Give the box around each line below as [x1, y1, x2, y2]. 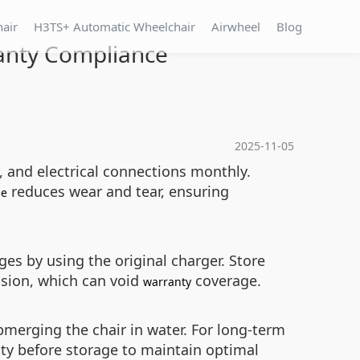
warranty [143, 274, 191, 289]
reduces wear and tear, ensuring [7, 182, 229, 201]
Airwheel [211, 18, 260, 35]
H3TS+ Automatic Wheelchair [34, 18, 195, 35]
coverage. [191, 271, 261, 290]
